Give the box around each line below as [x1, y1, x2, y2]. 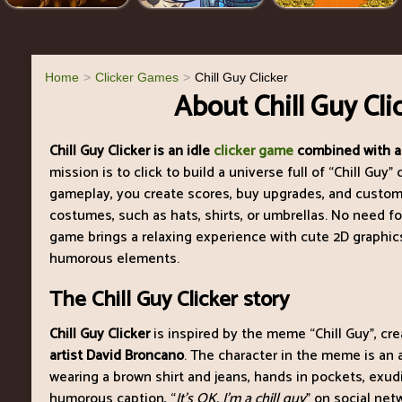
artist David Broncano [49, 343, 184, 368]
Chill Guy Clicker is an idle [49, 138, 214, 163]
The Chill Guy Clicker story [49, 282, 289, 318]
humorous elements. [49, 246, 179, 271]
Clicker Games [95, 69, 179, 84]
